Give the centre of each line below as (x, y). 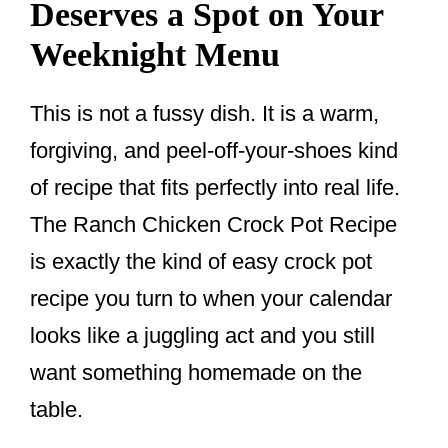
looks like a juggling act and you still (202, 335)
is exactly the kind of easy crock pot (201, 261)
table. (56, 409)
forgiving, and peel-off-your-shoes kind (214, 150)
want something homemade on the (196, 372)
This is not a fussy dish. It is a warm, (204, 113)
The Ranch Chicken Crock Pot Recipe (213, 224)
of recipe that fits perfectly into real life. (215, 187)
